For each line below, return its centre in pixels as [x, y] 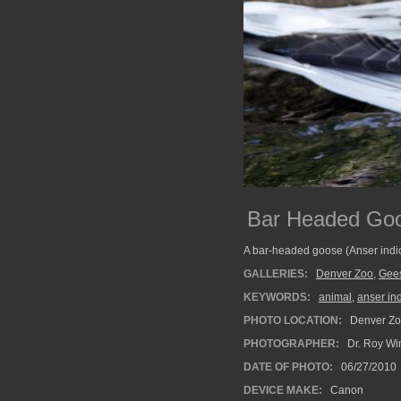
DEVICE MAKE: [283, 390]
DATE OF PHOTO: [288, 367]
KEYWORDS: [277, 297]
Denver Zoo [345, 274]
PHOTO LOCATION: [293, 320]
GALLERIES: [276, 274]
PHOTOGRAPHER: [291, 344]
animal [335, 297]
